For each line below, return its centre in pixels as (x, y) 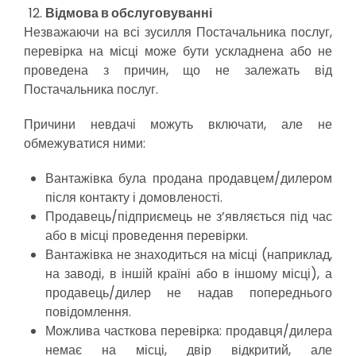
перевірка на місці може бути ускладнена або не (178, 51)
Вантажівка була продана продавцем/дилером (189, 178)
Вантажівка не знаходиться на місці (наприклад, (189, 255)
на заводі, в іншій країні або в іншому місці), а (189, 274)
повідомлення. (89, 312)
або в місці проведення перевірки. (147, 236)
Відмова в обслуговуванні (129, 13)
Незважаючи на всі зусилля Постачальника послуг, (178, 32)
